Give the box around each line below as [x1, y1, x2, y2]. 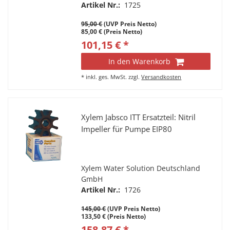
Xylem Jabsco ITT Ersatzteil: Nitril [81, 112, 196, 123]
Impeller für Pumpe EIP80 [81, 124, 172, 135]
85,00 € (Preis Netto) [81, 27, 143, 36]
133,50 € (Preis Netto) [81, 212, 146, 221]
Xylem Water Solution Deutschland [81, 163, 201, 174]
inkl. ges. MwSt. [86, 73, 127, 81]
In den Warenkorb [108, 56, 170, 67]
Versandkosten [141, 73, 182, 81]
